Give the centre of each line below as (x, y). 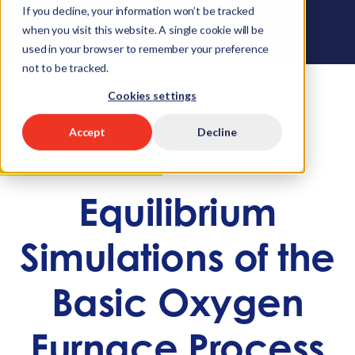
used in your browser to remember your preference (146, 48)
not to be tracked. (66, 67)
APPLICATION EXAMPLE (86, 158)
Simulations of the (177, 262)
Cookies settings (152, 95)
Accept (87, 132)
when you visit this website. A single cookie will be (143, 29)
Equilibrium (177, 217)
